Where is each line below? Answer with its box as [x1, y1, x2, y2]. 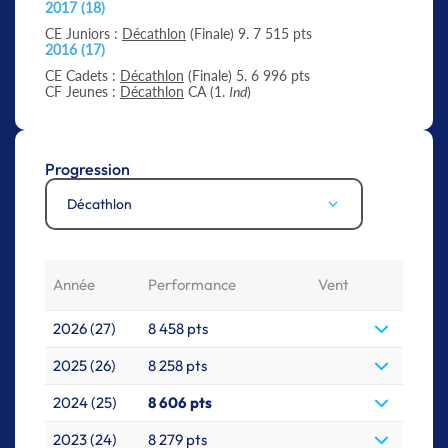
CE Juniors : [45, 24, 122, 42]
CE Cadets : [45, 66, 120, 84]
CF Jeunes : [45, 82, 120, 100]
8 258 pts [148, 355, 207, 375]
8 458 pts [148, 318, 208, 338]
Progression [45, 158, 130, 179]
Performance [148, 274, 236, 294]
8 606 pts [148, 392, 212, 412]
